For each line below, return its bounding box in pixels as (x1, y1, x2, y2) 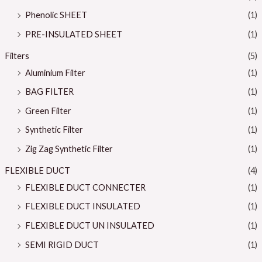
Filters (4, 50, 29, 61)
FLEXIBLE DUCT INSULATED (25, 201, 140, 212)
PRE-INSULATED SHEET (25, 29, 122, 39)
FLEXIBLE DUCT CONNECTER (25, 182, 146, 192)
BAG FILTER (25, 87, 74, 97)
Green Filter (25, 105, 71, 116)
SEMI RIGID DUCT (25, 239, 99, 250)
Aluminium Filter (25, 67, 85, 78)
